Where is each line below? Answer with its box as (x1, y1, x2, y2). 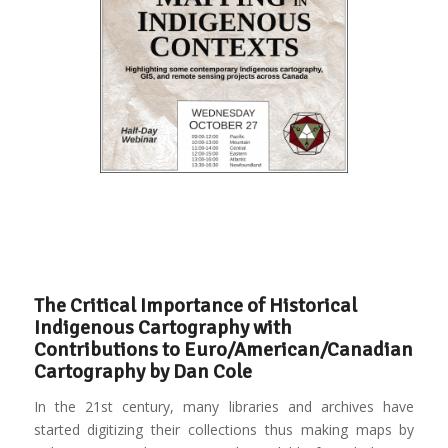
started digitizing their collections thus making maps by (33, 419, 415, 439)
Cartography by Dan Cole (33, 358, 252, 384)
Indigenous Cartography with (33, 314, 292, 340)
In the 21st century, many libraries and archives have (33, 396, 415, 416)
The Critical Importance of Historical (33, 292, 357, 318)
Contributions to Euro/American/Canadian (33, 336, 413, 362)
